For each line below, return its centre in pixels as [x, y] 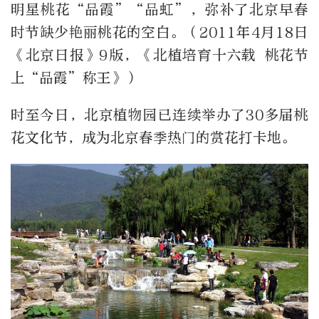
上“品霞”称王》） [75, 78]
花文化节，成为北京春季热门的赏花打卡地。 [153, 137]
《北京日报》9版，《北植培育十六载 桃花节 [159, 55]
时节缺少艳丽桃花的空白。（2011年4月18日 [159, 32]
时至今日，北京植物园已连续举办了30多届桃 [159, 115]
